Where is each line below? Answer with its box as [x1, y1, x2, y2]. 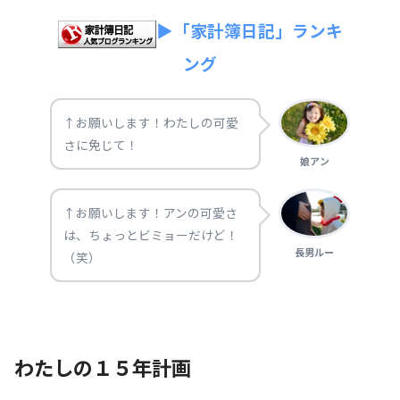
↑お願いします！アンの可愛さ [63, 204, 237, 222]
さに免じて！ [63, 135, 138, 154]
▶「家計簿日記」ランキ [155, 18, 343, 43]
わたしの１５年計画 [14, 352, 191, 381]
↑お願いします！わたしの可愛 [63, 112, 238, 131]
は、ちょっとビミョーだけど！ [63, 226, 238, 245]
